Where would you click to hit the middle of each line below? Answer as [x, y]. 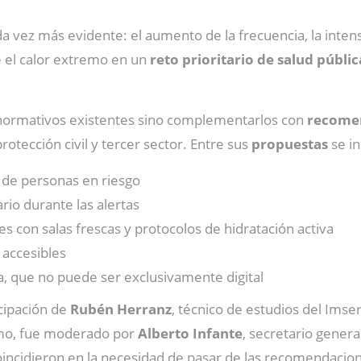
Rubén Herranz [121, 309]
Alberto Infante [190, 333]
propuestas [291, 144]
